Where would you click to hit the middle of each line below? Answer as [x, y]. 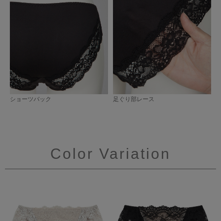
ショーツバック [31, 99]
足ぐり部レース [134, 99]
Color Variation [110, 154]
